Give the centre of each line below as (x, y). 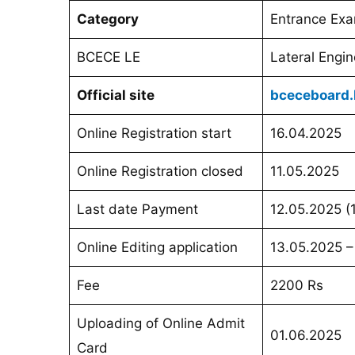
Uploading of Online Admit (160, 324)
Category (107, 19)
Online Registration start (154, 134)
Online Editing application (157, 248)
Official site (115, 95)
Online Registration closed (160, 172)
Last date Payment (137, 210)
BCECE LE (108, 57)
